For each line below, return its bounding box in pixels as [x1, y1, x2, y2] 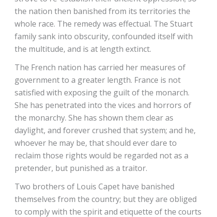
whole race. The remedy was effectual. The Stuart [15, 18, 193, 29]
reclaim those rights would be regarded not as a [15, 150, 188, 161]
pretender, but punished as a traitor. [15, 163, 147, 173]
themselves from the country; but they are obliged [15, 194, 197, 204]
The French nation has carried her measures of [15, 62, 186, 73]
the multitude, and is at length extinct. [15, 44, 151, 54]
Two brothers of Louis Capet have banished [15, 181, 174, 192]
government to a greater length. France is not [15, 75, 181, 85]
